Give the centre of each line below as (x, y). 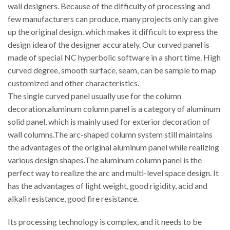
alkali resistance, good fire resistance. (73, 198)
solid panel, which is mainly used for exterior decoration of (109, 121)
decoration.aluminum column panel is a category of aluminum (114, 108)
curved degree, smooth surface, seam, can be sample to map (112, 70)
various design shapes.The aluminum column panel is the (105, 160)
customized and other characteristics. (73, 83)
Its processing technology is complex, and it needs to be (105, 222)
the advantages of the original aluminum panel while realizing (113, 147)
